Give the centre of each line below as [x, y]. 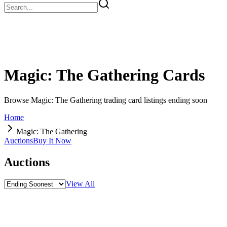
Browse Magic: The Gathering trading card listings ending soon [106, 100]
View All [80, 183]
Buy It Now [52, 140]
